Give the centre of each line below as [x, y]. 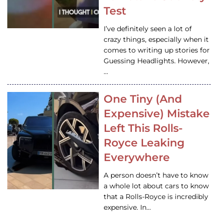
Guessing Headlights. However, [157, 61]
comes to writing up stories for [157, 50]
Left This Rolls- [143, 128]
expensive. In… [127, 208]
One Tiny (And [143, 99]
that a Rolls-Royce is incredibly [156, 197]
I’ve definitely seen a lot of [148, 29]
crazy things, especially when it [156, 40]
